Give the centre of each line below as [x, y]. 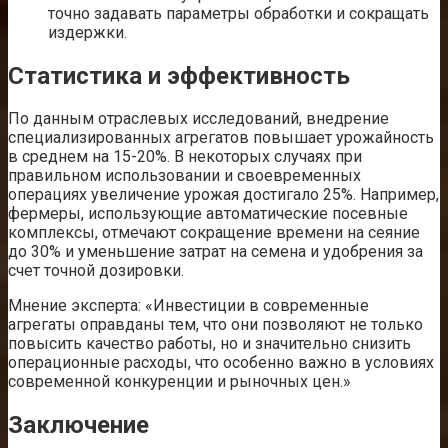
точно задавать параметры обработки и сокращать [238, 13]
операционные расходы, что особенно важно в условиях [221, 363]
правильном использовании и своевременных [184, 176]
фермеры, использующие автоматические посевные [208, 214]
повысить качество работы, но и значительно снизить [209, 344]
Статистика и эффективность [179, 75]
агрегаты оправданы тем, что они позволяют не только [215, 325]
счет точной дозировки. [96, 271]
